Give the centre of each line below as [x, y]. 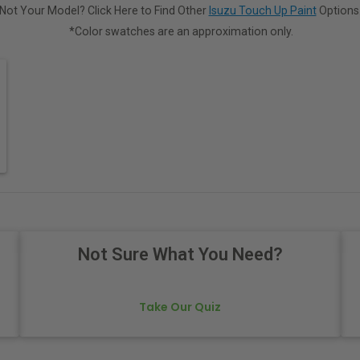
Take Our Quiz [180, 307]
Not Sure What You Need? [180, 255]
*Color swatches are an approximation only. [181, 31]
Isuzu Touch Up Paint [262, 10]
